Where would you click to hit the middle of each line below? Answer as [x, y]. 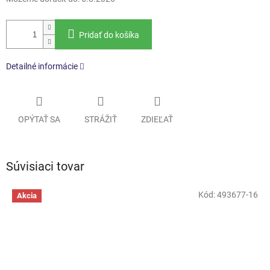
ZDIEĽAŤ [157, 119]
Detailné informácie [42, 67]
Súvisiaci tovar [45, 166]
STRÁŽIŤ [101, 119]
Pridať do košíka [109, 35]
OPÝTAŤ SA [39, 119]
